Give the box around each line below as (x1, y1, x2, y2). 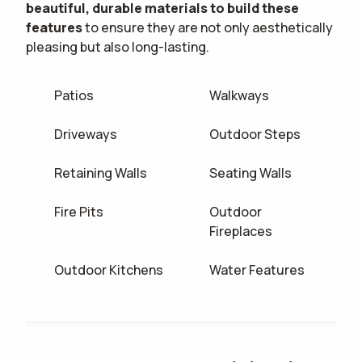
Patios (54, 86, 95, 105)
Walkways (209, 86, 270, 105)
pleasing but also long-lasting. (26, 38, 209, 57)
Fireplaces (209, 222, 273, 241)
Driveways (54, 125, 118, 144)
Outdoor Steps (209, 125, 301, 144)
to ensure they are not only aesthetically (85, 19, 333, 37)
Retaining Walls (54, 164, 148, 183)
